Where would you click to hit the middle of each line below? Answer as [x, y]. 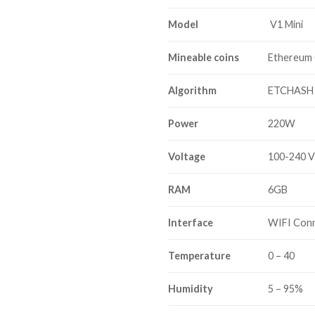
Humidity [191, 288]
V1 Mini [287, 24]
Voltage [187, 156]
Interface [191, 222]
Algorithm [192, 90]
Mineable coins [204, 57]
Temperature [199, 255]
